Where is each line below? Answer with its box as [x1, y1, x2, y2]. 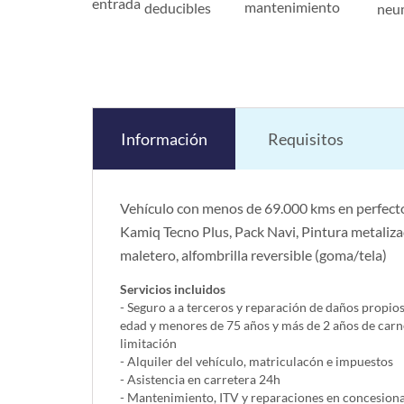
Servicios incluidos [120, 281, 225, 298]
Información [121, 129, 207, 150]
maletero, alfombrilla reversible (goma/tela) [120, 246, 387, 264]
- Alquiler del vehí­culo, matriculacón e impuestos [120, 353, 393, 370]
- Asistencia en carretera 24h [120, 372, 280, 388]
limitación [120, 335, 177, 352]
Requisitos [268, 129, 344, 150]
